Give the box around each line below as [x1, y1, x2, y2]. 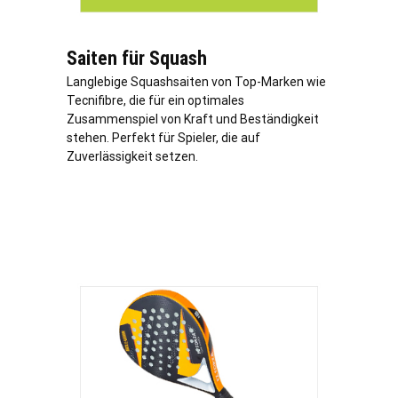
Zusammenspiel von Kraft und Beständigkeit [67, 112, 319, 127]
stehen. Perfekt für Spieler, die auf [67, 131, 260, 146]
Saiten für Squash [67, 47, 207, 70]
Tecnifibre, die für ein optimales [67, 93, 244, 108]
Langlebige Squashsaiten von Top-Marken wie [67, 75, 326, 90]
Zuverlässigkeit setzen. [67, 149, 198, 164]
